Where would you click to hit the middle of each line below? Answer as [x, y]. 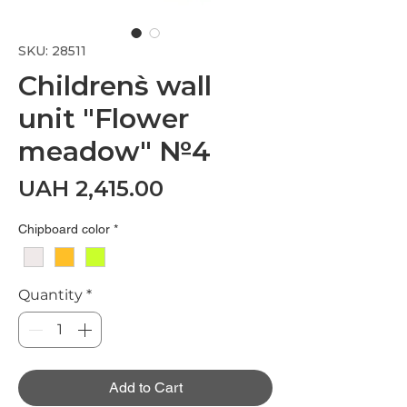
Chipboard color [64, 228]
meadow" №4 [114, 151]
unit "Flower [104, 118]
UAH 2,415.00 [91, 188]
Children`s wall [115, 85]
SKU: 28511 [52, 50]
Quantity [50, 294]
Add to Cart [145, 387]
